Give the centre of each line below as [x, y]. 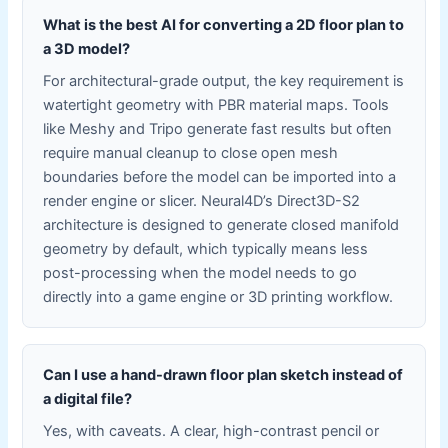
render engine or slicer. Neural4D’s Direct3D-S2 [202, 200]
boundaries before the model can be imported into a [220, 176]
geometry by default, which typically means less [206, 248]
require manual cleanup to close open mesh [191, 152]
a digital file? [88, 398]
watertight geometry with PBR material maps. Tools [216, 104]
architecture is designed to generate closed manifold [221, 224]
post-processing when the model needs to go [200, 272]
